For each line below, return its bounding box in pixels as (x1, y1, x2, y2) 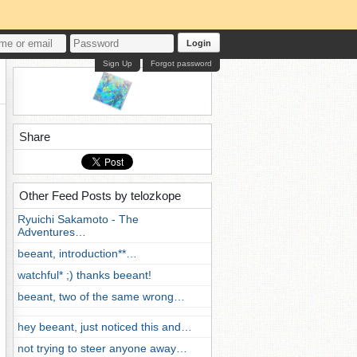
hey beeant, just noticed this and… (18, 320, 192, 333)
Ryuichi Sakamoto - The (18, 213, 139, 226)
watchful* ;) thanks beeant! (18, 269, 151, 281)
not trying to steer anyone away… (18, 342, 187, 355)
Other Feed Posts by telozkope (19, 189, 181, 202)
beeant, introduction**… (18, 247, 137, 260)
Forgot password (151, 59, 212, 68)
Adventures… (18, 226, 86, 238)
